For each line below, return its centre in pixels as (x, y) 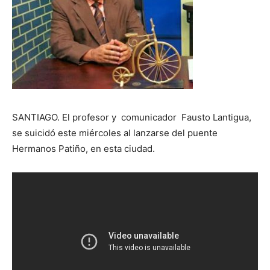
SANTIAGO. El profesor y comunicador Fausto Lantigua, (132, 117)
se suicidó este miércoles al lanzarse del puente (115, 133)
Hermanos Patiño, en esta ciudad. (83, 149)
